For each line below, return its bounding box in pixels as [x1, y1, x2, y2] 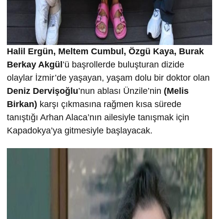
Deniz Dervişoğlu [7, 86, 78, 96]
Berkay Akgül [7, 60, 63, 70]
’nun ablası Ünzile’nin [78, 86, 161, 96]
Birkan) [7, 99, 37, 109]
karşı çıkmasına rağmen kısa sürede [37, 99, 181, 109]
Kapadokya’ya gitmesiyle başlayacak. [7, 126, 153, 136]
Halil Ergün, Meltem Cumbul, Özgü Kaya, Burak [7, 46, 204, 57]
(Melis [161, 86, 189, 96]
